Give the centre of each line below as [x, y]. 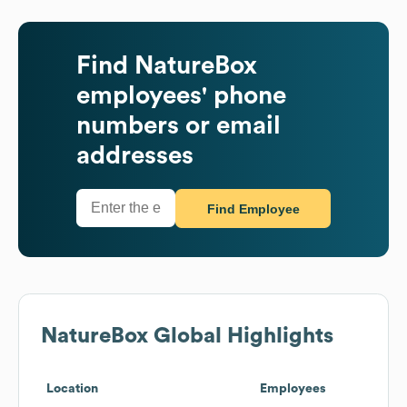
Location [72, 388]
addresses [135, 155]
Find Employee [253, 209]
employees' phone [181, 95]
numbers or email [179, 125]
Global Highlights [241, 336]
